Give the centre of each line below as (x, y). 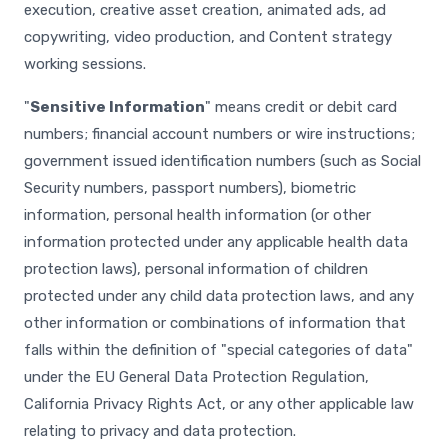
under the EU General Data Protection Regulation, (196, 377)
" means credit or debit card (301, 107)
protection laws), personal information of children (196, 269)
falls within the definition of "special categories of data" (218, 350)
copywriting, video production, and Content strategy (208, 37)
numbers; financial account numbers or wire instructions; (219, 134)
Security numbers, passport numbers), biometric (190, 188)
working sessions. (85, 64)
